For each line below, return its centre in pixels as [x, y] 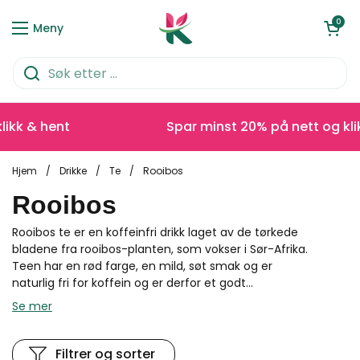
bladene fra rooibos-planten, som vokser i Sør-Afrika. [160, 249]
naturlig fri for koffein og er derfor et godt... [133, 283]
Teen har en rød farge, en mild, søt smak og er [142, 266]
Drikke [73, 170]
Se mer [32, 306]
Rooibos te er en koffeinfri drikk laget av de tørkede [155, 232]
